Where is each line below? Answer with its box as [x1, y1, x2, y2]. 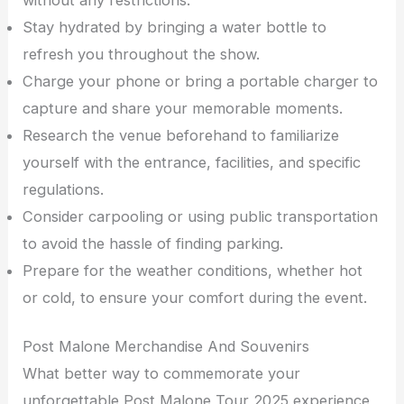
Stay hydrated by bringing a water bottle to [23, 17, 327, 36]
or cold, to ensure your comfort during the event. [23, 288, 368, 307]
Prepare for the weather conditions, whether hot [23, 261, 363, 280]
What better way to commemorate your [23, 364, 301, 383]
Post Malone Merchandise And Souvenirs [23, 337, 310, 356]
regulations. [23, 179, 105, 198]
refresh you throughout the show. [23, 44, 261, 63]
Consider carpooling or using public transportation [23, 207, 379, 225]
